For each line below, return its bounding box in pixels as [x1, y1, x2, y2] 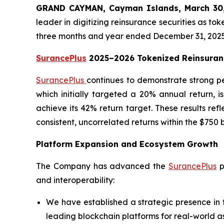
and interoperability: [36, 175, 114, 185]
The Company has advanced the [36, 161, 168, 171]
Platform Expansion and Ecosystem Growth [36, 139, 218, 149]
